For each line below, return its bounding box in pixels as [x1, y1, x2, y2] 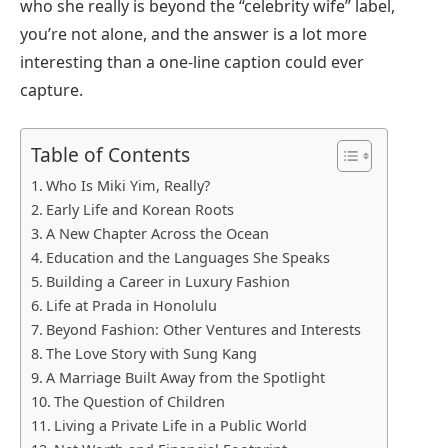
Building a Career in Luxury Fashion [45, 272, 290, 292]
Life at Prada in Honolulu [45, 296, 217, 316]
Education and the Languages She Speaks [45, 248, 330, 268]
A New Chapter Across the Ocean [45, 224, 269, 244]
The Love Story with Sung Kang [45, 344, 257, 364]
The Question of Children [53, 392, 225, 412]
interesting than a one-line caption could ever [20, 50, 364, 73]
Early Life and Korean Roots [45, 200, 234, 220]
